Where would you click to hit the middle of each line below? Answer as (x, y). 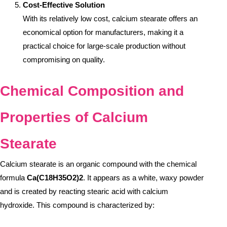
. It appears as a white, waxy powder (143, 177)
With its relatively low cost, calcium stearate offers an (110, 19)
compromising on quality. (64, 60)
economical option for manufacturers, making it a (103, 32)
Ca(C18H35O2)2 (55, 177)
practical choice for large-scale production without (104, 46)
